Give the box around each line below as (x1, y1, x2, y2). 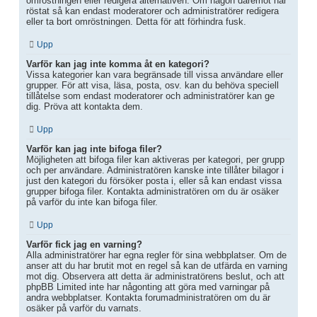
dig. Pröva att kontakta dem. (26, 101, 143, 113)
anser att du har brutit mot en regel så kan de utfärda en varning (26, 260, 287, 272)
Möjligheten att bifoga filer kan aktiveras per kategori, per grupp (26, 154, 284, 166)
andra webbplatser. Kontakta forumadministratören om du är (26, 292, 270, 304)
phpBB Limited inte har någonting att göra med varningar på (26, 282, 270, 293)
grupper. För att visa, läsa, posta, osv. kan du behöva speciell (26, 80, 279, 91)
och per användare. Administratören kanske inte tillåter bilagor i (26, 165, 284, 176)
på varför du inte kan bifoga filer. (26, 197, 158, 208)
